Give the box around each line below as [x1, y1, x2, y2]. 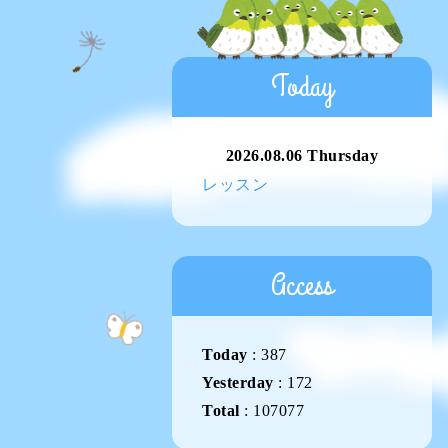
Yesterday [202, 374, 274, 391]
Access [270, 266, 334, 306]
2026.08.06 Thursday [225, 147, 379, 164]
